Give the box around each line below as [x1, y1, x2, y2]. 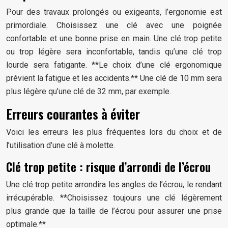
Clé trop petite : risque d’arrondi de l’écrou [6, 158, 211, 176]
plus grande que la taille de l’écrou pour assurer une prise [6, 206, 222, 216]
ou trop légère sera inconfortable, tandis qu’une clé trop [6, 47, 222, 56]
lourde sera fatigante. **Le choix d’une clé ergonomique [6, 60, 222, 70]
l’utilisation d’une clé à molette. [6, 140, 115, 150]
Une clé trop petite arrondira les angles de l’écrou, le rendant [6, 180, 222, 189]
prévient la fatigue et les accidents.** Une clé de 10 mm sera [6, 73, 222, 83]
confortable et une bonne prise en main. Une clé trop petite [6, 34, 222, 43]
